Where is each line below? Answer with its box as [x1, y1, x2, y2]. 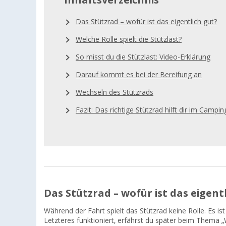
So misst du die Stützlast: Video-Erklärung [76, 53, 210, 62]
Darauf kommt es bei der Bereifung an [76, 71, 202, 79]
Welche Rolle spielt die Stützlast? [76, 35, 182, 44]
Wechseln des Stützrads [76, 88, 153, 97]
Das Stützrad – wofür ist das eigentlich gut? [76, 18, 217, 26]
